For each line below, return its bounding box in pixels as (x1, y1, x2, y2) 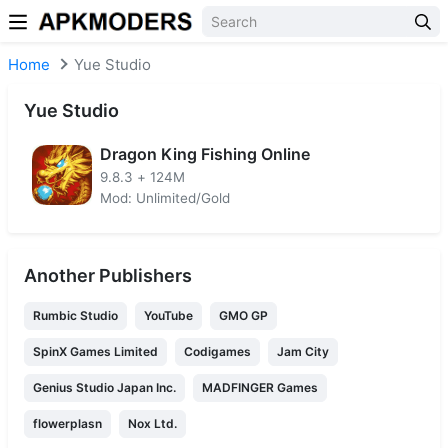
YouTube (144, 307, 193, 323)
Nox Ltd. (128, 415, 177, 431)
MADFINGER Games (202, 379, 318, 395)
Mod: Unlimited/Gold (100, 190, 230, 207)
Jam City (277, 343, 329, 359)
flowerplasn (33, 415, 102, 431)
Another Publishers (24, 264, 192, 286)
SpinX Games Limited (33, 343, 158, 359)
